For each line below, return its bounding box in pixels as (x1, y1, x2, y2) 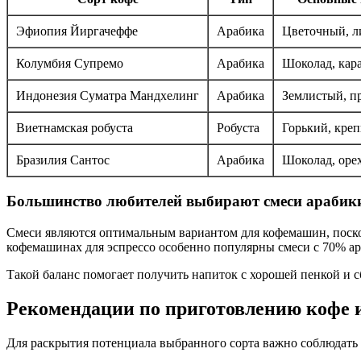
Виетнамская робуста (16, 121, 133, 135)
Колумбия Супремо (16, 56, 123, 71)
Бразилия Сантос (16, 153, 110, 168)
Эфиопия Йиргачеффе (16, 24, 138, 39)
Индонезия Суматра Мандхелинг (16, 89, 199, 103)
